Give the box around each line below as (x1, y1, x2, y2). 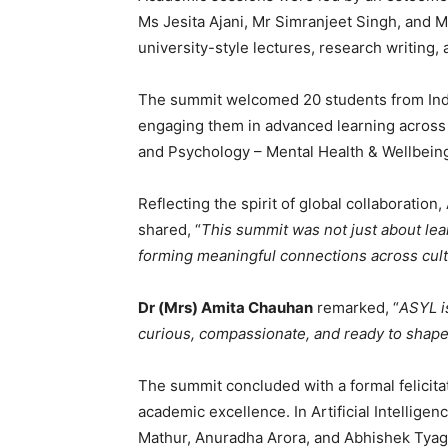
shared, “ (138, 220, 201, 240)
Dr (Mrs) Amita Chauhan (138, 298, 313, 318)
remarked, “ (313, 298, 399, 318)
